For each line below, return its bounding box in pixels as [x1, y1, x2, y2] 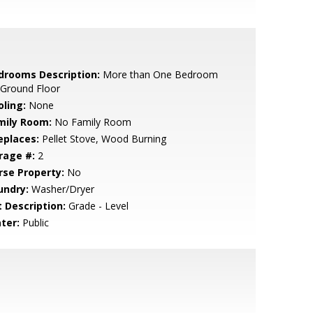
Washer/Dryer [28, 182, 94, 196]
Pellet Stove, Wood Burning [38, 132, 166, 145]
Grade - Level [65, 199, 129, 212]
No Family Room [51, 115, 131, 129]
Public [19, 216, 49, 229]
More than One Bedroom [99, 68, 218, 81]
